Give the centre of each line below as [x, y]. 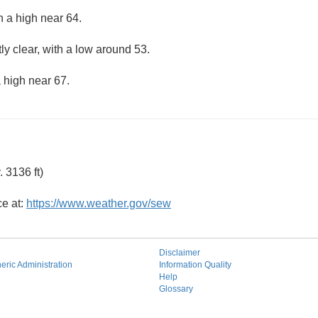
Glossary [176, 289]
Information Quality [195, 265]
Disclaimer [180, 253]
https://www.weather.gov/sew [99, 203]
